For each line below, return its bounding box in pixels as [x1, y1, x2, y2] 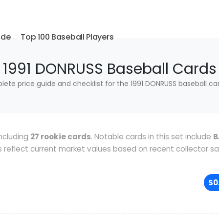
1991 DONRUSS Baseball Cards [2, 59, 217, 79]
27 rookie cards [30, 131, 91, 142]
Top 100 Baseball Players [21, 31, 114, 43]
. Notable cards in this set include [91, 131, 213, 142]
